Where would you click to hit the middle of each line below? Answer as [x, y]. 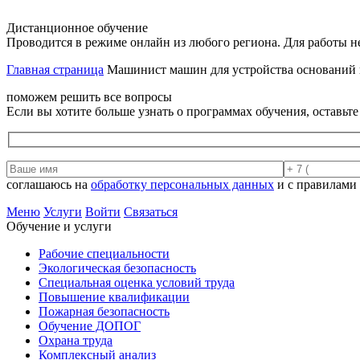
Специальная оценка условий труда [137, 282]
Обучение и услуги [59, 226]
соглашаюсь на [49, 184]
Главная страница [55, 70]
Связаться [151, 211]
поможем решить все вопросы [89, 97]
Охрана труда [76, 340]
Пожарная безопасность [104, 311]
